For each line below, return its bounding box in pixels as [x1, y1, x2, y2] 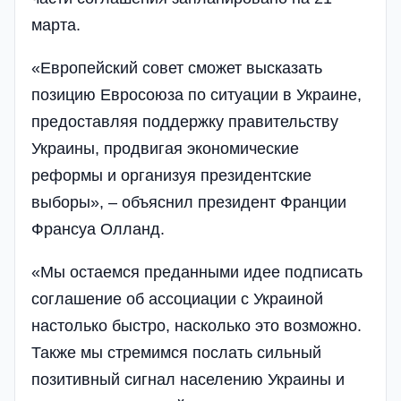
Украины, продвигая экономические [31, 139, 299, 158]
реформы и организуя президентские [31, 166, 311, 184]
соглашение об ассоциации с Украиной [31, 289, 323, 308]
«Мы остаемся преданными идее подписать [31, 262, 363, 281]
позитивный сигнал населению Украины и [31, 370, 345, 388]
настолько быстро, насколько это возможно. [31, 316, 362, 335]
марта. [31, 15, 81, 34]
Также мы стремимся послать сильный [31, 343, 321, 362]
